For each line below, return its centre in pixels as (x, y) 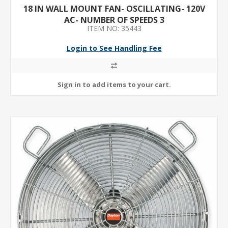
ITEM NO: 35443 (114, 28)
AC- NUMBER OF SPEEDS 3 (114, 20)
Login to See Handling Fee (114, 48)
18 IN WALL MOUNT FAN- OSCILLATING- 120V (114, 9)
